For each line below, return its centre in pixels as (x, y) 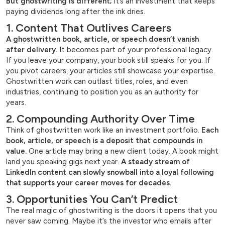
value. (16, 151)
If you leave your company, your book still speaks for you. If (108, 61)
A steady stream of (154, 162)
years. (16, 103)
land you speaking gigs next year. (63, 162)
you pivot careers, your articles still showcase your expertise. (110, 71)
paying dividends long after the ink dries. (76, 12)
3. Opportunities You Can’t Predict (92, 199)
